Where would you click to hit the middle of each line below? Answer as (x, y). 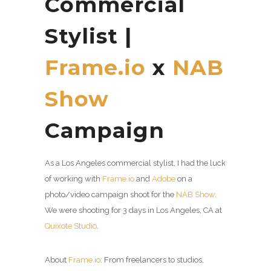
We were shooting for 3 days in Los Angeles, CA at (133, 210)
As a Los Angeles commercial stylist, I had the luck (135, 163)
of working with (73, 178)
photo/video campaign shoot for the (110, 194)
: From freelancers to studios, (152, 260)
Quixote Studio (71, 226)
